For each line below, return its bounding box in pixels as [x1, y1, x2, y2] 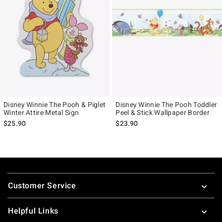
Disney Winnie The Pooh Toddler [115, 100, 218, 109]
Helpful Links [8, 206, 58, 216]
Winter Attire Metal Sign [3, 108, 79, 116]
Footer [7, 169, 32, 179]
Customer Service [8, 180, 76, 190]
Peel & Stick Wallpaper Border [115, 108, 210, 116]
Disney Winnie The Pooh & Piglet [3, 100, 106, 109]
